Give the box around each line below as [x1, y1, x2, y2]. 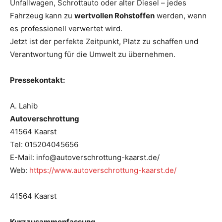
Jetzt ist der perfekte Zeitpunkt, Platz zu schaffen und [10, 36, 198, 46]
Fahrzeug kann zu [10, 10, 74, 20]
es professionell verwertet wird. [10, 23, 122, 33]
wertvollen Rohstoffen [74, 10, 155, 20]
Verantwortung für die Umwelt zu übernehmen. [10, 49, 175, 59]
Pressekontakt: [10, 75, 65, 85]
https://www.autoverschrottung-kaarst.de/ [29, 165, 176, 175]
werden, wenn [155, 10, 207, 20]
